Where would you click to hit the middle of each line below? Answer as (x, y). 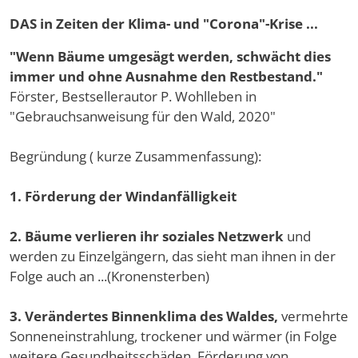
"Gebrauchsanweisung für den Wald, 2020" (143, 116)
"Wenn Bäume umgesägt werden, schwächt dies (170, 56)
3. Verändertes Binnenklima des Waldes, (145, 316)
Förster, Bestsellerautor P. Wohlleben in (133, 96)
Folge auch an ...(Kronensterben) (109, 276)
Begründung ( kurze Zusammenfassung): (135, 156)
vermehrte (315, 316)
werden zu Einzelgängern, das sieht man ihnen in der (173, 256)
